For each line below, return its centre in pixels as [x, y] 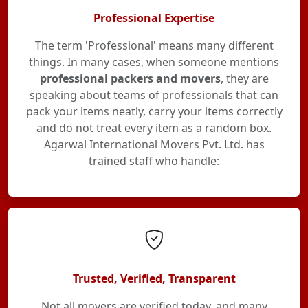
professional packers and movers [130, 78]
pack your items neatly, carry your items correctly [154, 111]
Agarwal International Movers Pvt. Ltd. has [154, 144]
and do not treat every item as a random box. [154, 128]
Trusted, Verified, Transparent [154, 278]
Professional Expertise [154, 18]
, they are [244, 78]
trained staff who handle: [154, 161]
